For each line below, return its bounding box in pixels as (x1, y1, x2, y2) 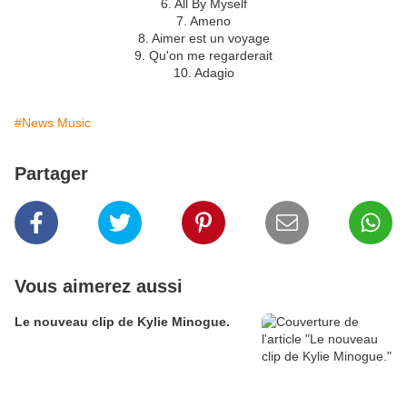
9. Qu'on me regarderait (134, 48, 273, 64)
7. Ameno (176, 14, 231, 29)
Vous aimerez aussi (15, 276, 183, 297)
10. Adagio (173, 65, 234, 81)
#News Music (15, 115, 91, 131)
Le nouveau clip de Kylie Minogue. (15, 314, 230, 330)
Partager (15, 164, 88, 184)
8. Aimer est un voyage (137, 31, 270, 46)
